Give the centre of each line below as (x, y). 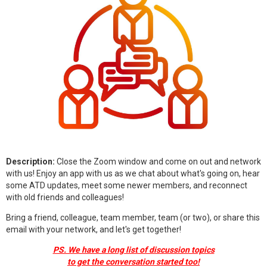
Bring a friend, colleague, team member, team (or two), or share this (133, 218)
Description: (30, 162)
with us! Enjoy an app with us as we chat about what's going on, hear (133, 174)
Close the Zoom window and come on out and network (158, 162)
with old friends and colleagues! (65, 198)
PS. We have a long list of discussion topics (133, 250)
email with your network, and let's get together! (94, 230)
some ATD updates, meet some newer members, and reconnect (127, 186)
